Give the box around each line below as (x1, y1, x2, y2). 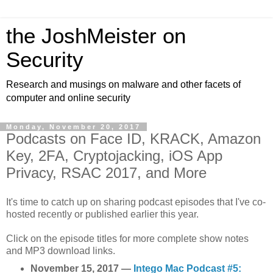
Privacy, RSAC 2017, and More (6, 165, 207, 181)
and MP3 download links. (6, 245, 115, 256)
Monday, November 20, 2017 (6, 123, 141, 130)
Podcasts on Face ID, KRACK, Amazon (6, 130, 261, 147)
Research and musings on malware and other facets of (6, 79, 241, 90)
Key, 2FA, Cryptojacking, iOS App (6, 147, 222, 164)
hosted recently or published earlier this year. (6, 208, 199, 219)
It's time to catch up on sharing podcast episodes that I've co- (6, 196, 266, 207)
